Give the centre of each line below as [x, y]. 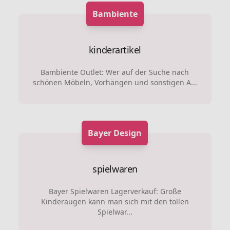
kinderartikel [115, 50]
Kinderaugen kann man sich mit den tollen [115, 202]
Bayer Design [115, 133]
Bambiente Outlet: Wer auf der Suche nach [115, 72]
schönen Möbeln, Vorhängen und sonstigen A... [115, 82]
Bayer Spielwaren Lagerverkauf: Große [115, 191]
